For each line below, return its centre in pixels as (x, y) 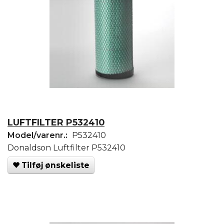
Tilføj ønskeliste (55, 165)
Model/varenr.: (38, 135)
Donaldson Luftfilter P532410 (66, 147)
